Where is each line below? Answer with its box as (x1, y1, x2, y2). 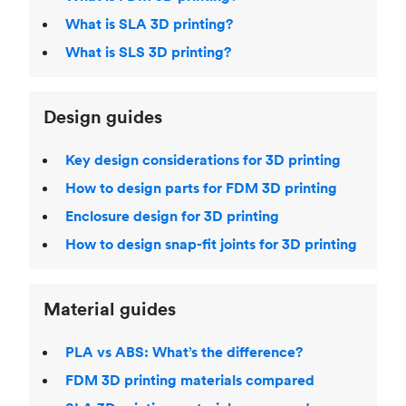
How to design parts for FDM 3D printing (65, 178, 337, 198)
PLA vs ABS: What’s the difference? (65, 342, 303, 362)
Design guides (43, 103, 162, 129)
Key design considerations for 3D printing (65, 150, 341, 169)
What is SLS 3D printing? (65, 42, 231, 62)
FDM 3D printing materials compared (65, 370, 314, 390)
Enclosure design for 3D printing (65, 206, 279, 226)
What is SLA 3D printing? (65, 14, 233, 34)
